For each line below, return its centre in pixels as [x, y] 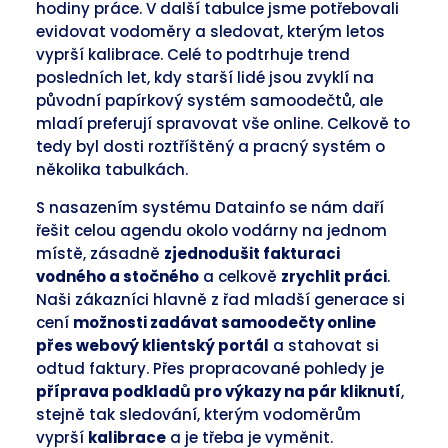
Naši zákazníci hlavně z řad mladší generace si [220, 299]
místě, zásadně [100, 253]
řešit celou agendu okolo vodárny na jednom [211, 230]
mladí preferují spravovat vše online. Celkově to [223, 123]
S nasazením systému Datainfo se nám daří [210, 207]
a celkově [240, 276]
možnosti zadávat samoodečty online [224, 322]
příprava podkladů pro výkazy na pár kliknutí [218, 391]
